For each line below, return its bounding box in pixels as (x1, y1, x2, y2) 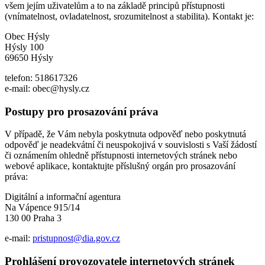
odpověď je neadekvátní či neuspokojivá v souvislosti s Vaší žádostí (5, 140, 257, 150)
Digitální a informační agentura (5, 192, 121, 202)
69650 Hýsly (5, 52, 53, 63)
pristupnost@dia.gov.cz (33, 233, 120, 244)
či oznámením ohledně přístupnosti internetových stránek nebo (5, 150, 237, 161)
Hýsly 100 (5, 41, 44, 52)
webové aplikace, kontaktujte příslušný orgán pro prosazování (5, 161, 235, 172)
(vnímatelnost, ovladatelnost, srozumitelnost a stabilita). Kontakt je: (5, 11, 254, 21)
